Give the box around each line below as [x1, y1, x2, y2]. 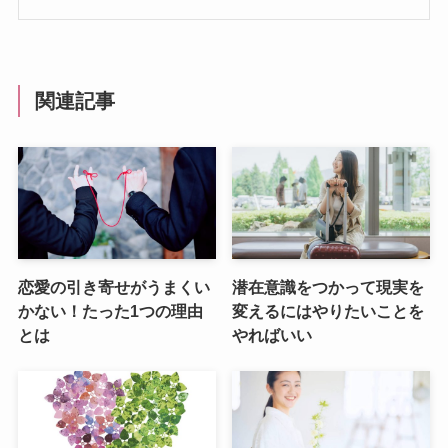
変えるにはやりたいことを [232, 301, 425, 320]
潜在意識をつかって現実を [232, 277, 425, 296]
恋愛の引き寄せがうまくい [17, 277, 210, 296]
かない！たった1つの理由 [17, 301, 203, 320]
